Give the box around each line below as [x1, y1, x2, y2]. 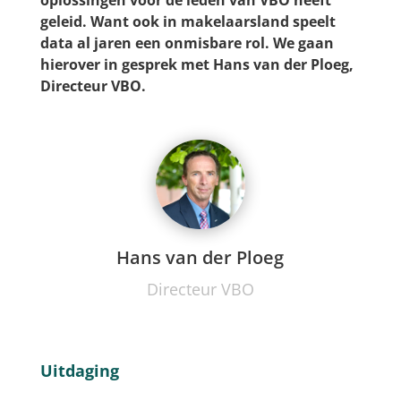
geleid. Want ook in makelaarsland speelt [39, 11, 336, 31]
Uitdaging [39, 360, 119, 382]
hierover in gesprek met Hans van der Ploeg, [39, 54, 354, 74]
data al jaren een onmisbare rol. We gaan [39, 32, 334, 53]
